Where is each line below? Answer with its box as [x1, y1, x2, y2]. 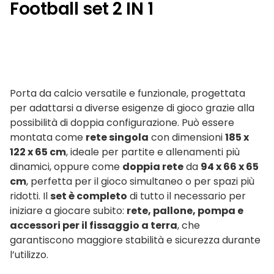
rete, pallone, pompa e [127, 204, 243, 218]
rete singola [86, 130, 149, 144]
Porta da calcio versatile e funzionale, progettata [10, 86, 245, 100]
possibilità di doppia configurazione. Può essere [10, 116, 234, 130]
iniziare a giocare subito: [10, 204, 127, 218]
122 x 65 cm [10, 145, 66, 159]
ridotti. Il [10, 189, 50, 203]
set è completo [50, 189, 127, 203]
